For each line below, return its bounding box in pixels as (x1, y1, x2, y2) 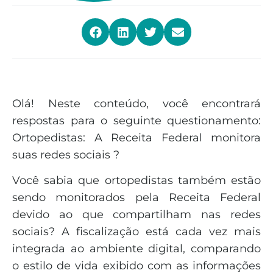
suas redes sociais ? (12, 148, 119, 161)
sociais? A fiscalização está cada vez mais (12, 225, 261, 239)
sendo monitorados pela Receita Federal (12, 191, 261, 205)
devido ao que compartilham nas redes (12, 208, 261, 222)
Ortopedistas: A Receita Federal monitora (12, 131, 261, 144)
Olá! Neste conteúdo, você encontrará (12, 97, 261, 110)
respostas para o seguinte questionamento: (12, 114, 261, 127)
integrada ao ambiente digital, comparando (12, 242, 261, 256)
